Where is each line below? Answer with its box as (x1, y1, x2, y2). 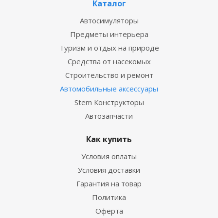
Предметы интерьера (70, 29, 148, 39)
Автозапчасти (85, 111, 133, 121)
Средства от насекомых (67, 56, 151, 66)
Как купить (86, 134, 132, 145)
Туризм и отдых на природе (59, 43, 159, 53)
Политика (92, 192, 126, 202)
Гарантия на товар (76, 179, 142, 188)
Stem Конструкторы (74, 97, 144, 107)
